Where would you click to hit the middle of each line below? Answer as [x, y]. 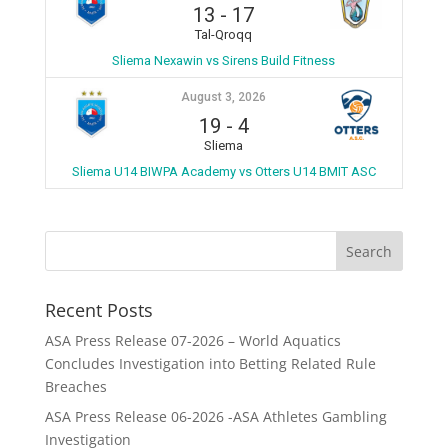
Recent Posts [98, 310]
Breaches [75, 386]
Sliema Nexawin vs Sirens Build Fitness [224, 60]
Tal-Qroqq [224, 34]
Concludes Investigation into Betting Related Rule [210, 363]
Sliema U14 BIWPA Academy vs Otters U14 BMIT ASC [223, 171]
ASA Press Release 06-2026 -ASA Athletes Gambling [215, 416]
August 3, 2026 [224, 97]
